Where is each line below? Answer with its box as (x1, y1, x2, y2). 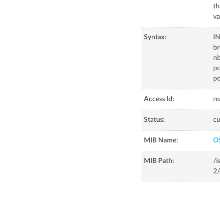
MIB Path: (143, 158, 174, 165)
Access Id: (143, 96, 174, 103)
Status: (143, 116, 165, 124)
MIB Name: (143, 137, 178, 144)
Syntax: (143, 34, 166, 41)
